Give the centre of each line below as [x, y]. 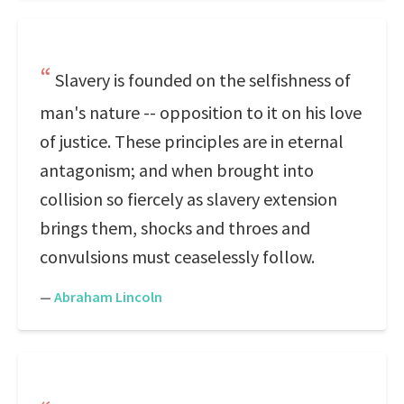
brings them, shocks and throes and [175, 228]
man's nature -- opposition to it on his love [201, 112]
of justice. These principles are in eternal [192, 141]
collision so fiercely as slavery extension [188, 199]
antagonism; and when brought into [177, 170]
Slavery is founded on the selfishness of [203, 80]
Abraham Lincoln [108, 297]
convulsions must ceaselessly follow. [177, 257]
